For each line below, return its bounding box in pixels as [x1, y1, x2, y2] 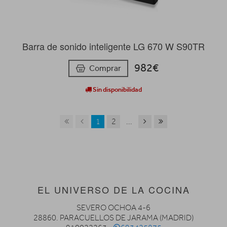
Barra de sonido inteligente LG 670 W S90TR [22, 40, 205, 53]
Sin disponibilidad [92, 85, 142, 93]
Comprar [89, 63, 121, 73]
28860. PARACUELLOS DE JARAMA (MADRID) [33, 213, 194, 222]
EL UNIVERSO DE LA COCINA [37, 182, 190, 196]
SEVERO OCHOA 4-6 [77, 203, 150, 212]
